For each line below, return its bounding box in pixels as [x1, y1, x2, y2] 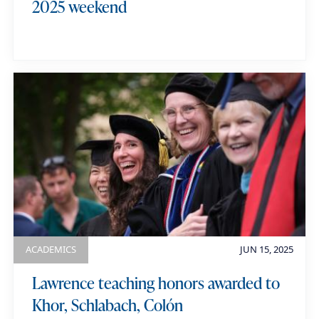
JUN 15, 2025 [239, 243, 293, 256]
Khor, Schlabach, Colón [31, 293, 183, 317]
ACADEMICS [26, 243, 77, 256]
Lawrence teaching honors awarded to [31, 271, 280, 295]
